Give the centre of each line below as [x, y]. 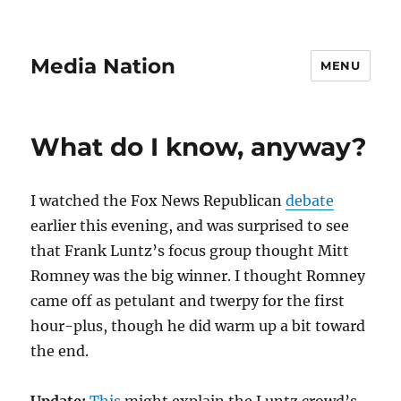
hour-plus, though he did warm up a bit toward [198, 326]
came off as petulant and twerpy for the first [188, 301]
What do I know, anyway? [199, 147]
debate [310, 200]
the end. [60, 351]
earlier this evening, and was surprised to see [190, 226]
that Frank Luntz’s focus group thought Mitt [190, 251]
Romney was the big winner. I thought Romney [198, 276]
